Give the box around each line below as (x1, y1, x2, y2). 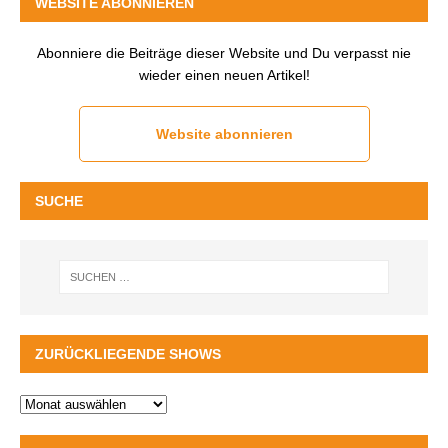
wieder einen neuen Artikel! (138, 67, 310, 83)
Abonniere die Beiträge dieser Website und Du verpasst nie (37, 45, 411, 61)
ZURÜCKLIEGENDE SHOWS (35, 345, 221, 362)
